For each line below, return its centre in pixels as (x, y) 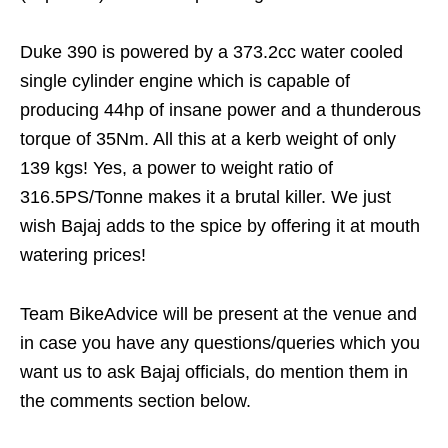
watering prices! (83, 255)
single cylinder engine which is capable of (185, 81)
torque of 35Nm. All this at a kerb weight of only (208, 139)
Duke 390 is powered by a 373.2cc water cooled (211, 52)
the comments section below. (135, 401)
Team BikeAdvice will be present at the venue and (218, 314)
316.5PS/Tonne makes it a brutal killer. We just (205, 197)
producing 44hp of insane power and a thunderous (220, 110)
